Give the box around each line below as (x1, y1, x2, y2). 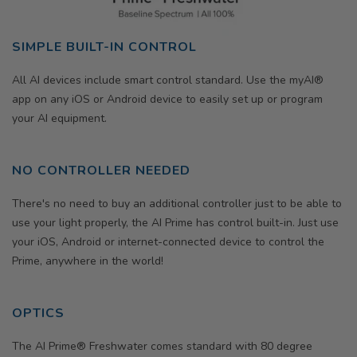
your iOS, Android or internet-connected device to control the (12, 234, 324, 250)
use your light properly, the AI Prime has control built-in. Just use (12, 215, 339, 231)
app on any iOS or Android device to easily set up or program (12, 92, 323, 108)
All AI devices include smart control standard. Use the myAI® (12, 73, 324, 88)
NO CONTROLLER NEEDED (12, 162, 190, 180)
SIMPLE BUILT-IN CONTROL (12, 38, 197, 57)
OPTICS (12, 304, 65, 323)
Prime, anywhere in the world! (12, 253, 163, 269)
